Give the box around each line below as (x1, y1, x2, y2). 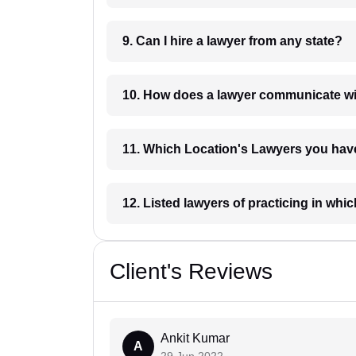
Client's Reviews (110, 259, 273, 284)
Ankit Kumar (161, 331, 230, 346)
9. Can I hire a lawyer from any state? (207, 34, 342, 48)
